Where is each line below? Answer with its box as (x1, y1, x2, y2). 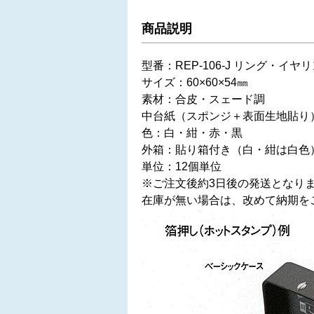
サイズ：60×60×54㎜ (142, 76, 248, 88)
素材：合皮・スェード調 (142, 93, 265, 105)
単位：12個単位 (142, 161, 221, 172)
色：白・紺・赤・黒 (142, 127, 243, 139)
